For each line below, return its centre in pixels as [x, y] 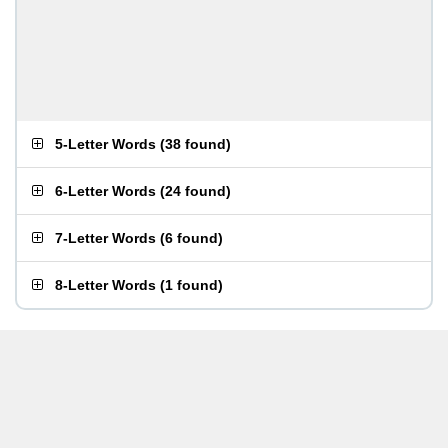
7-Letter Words [105, 238]
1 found [191, 285]
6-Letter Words [105, 191]
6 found [191, 238]
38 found [195, 144]
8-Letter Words [105, 285]
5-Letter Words [105, 144]
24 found [195, 191]
